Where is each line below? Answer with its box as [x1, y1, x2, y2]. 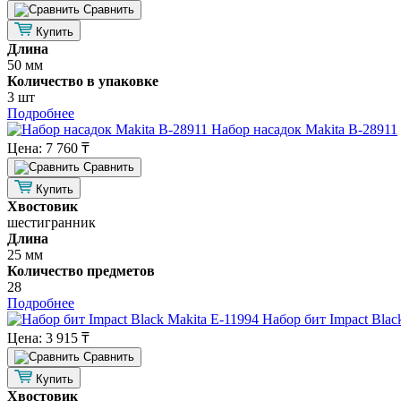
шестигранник [7, 214, 96, 230]
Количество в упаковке [7, 73, 158, 89]
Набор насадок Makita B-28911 [211, 121, 397, 137]
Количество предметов [7, 262, 155, 278]
